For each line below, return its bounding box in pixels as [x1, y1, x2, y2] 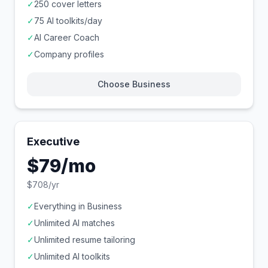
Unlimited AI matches [34, 218, 115, 228]
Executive [27, 135, 80, 148]
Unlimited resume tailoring [34, 234, 135, 245]
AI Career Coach [34, 32, 99, 42]
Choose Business [98, 79, 170, 89]
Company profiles [34, 49, 104, 59]
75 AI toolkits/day [34, 16, 102, 26]
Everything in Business [34, 201, 122, 211]
